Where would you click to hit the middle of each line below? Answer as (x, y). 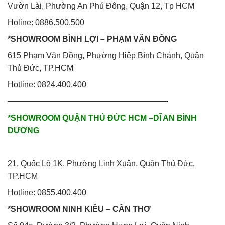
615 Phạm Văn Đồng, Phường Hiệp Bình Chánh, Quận (106, 55)
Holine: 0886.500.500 (46, 22)
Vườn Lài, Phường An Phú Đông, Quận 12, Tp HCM (101, 6)
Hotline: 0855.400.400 (47, 192)
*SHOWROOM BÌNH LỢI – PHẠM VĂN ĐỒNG (92, 39)
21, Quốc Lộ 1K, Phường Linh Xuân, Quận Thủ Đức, (101, 163)
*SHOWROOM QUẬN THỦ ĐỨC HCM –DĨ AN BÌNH (102, 118)
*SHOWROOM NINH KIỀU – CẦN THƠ (79, 209)
